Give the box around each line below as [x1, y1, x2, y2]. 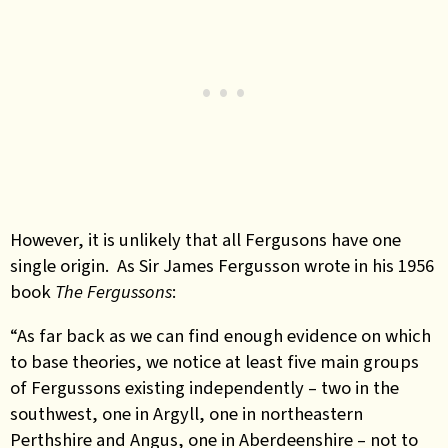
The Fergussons [55, 278, 172, 304]
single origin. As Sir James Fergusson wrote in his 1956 [10, 252, 434, 278]
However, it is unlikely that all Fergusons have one [10, 226, 401, 252]
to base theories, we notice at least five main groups [10, 349, 419, 374]
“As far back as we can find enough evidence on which [10, 323, 431, 348]
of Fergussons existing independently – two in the [10, 375, 399, 400]
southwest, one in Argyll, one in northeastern [10, 401, 363, 426]
